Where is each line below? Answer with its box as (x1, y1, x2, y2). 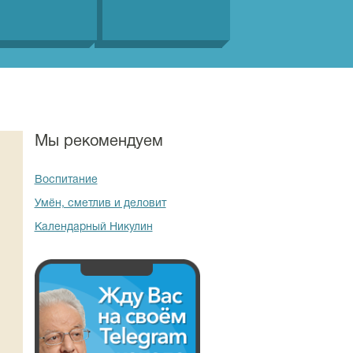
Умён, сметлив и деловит (34, 199, 166, 209)
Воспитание (34, 175, 98, 185)
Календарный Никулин (34, 222, 153, 232)
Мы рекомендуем (34, 135, 163, 149)
